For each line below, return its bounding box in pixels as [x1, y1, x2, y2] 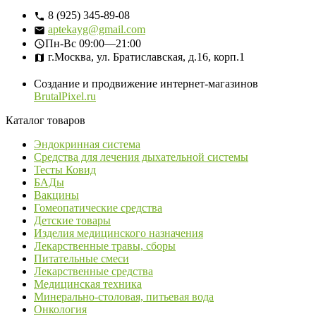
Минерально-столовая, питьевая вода [34, 291, 214, 303]
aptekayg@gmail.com [48, 23, 145, 35]
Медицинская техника [34, 278, 142, 291]
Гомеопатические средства [34, 202, 162, 214]
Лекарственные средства [34, 265, 153, 278]
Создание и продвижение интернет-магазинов [34, 78, 258, 90]
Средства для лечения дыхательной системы [34, 151, 248, 164]
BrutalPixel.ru [34, 90, 96, 103]
